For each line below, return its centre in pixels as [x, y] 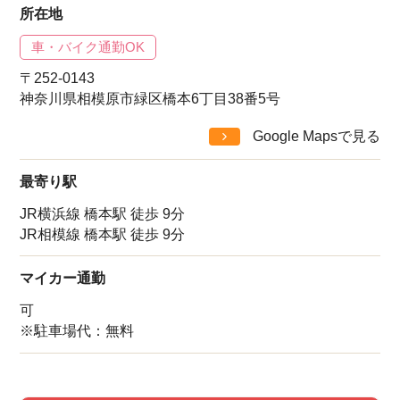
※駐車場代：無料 [77, 330]
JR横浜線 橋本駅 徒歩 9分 [103, 213]
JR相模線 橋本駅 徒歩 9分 [103, 234]
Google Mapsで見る [316, 136]
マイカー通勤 [63, 279]
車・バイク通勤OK [88, 47]
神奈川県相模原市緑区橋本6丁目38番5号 [150, 99]
